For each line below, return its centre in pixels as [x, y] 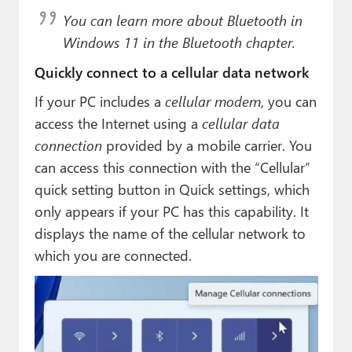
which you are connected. [113, 255]
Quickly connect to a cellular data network [171, 71]
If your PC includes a [99, 101]
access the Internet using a [118, 123]
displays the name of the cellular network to [170, 233]
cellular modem [213, 101]
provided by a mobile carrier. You [207, 145]
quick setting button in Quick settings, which [172, 189]
